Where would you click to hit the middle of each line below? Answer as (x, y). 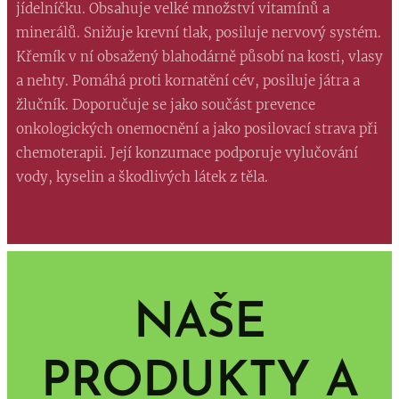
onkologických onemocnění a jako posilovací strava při (197, 128)
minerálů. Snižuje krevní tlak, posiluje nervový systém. (199, 32)
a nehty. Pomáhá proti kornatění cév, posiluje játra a (188, 80)
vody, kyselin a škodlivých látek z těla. (144, 176)
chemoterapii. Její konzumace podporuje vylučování (187, 152)
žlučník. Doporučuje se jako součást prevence (166, 104)
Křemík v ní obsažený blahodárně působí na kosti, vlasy (199, 56)
